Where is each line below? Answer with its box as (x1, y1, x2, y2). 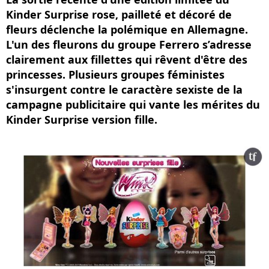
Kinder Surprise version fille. (6, 112, 157, 127)
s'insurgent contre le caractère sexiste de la (6, 82, 243, 97)
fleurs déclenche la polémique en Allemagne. (6, 22, 248, 37)
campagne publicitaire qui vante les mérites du (6, 97, 260, 112)
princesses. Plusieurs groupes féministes (6, 67, 225, 82)
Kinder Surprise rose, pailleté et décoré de (6, 7, 232, 22)
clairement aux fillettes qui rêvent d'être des (6, 52, 247, 67)
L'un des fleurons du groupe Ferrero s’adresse (6, 37, 252, 52)
